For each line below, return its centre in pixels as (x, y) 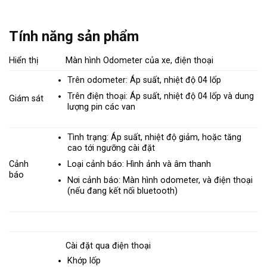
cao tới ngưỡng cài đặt (111, 148)
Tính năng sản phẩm (74, 36)
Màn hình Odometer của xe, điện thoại (140, 61)
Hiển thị (24, 61)
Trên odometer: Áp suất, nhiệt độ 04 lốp (145, 80)
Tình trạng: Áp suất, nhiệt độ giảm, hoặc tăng (155, 138)
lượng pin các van (102, 107)
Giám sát (26, 99)
